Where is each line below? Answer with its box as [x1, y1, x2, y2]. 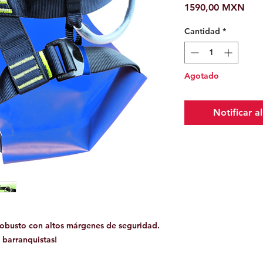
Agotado [184, 70, 219, 81]
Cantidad [184, 25, 220, 36]
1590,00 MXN [184, 1, 245, 13]
